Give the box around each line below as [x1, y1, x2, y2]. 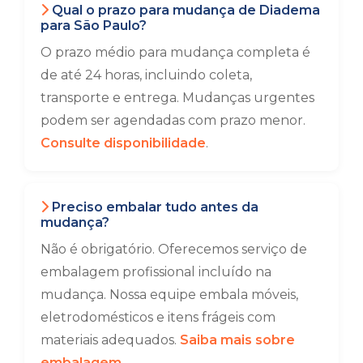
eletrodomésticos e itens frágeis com [41, 310, 275, 325]
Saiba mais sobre [180, 332, 295, 348]
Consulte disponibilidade [41, 135, 206, 151]
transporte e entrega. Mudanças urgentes [41, 90, 314, 105]
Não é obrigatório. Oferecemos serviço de [41, 241, 307, 257]
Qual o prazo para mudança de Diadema [49, 2, 320, 18]
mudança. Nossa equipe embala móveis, [41, 287, 298, 302]
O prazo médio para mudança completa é [41, 45, 310, 60]
